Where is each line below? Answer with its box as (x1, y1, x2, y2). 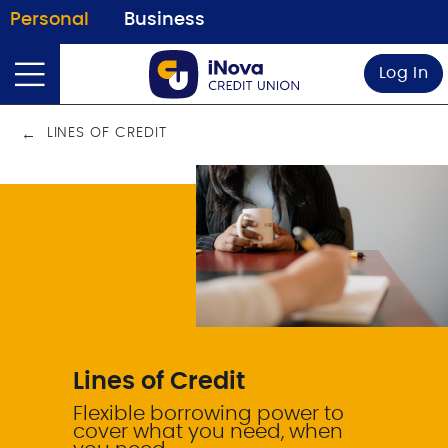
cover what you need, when (73, 421, 344, 442)
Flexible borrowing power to (73, 403, 345, 424)
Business (124, 11, 205, 29)
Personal (10, 11, 89, 29)
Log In (378, 65, 429, 82)
